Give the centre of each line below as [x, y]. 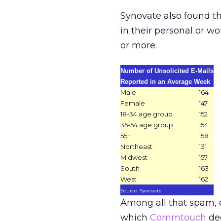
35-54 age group [147, 125]
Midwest [134, 157]
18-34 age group [147, 114]
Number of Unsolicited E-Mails [167, 71]
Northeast [136, 147]
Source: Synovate [141, 191]
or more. [139, 45]
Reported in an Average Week [165, 82]
